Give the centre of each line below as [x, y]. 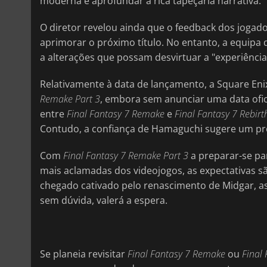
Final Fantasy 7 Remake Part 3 [126, 156]
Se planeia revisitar [84, 254]
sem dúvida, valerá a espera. [104, 201]
